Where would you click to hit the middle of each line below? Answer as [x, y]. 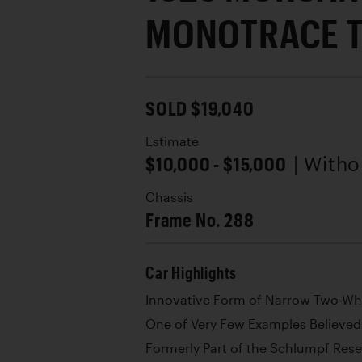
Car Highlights [192, 273]
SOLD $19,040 [200, 108]
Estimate [172, 141]
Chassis [169, 197]
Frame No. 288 [200, 219]
